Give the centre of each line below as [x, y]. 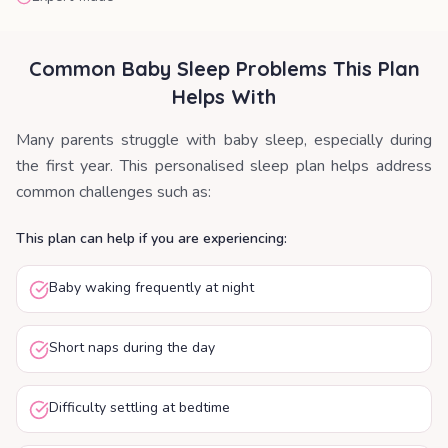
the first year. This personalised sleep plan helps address [224, 166]
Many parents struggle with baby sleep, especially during [224, 140]
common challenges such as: [113, 192]
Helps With [224, 96]
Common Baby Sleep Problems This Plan [224, 68]
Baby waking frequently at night [151, 287]
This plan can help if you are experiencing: [151, 238]
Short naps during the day [132, 347]
